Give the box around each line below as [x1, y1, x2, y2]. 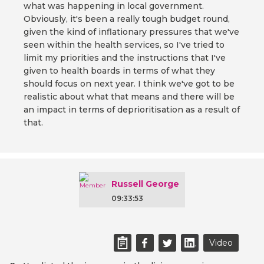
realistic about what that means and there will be [24, 91, 235, 103]
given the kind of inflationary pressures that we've [24, 27, 239, 38]
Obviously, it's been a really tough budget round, [24, 14, 230, 25]
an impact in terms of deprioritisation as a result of [24, 104, 240, 115]
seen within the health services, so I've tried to [24, 39, 225, 51]
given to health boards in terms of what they [24, 65, 215, 77]
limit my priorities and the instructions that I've [24, 52, 226, 64]
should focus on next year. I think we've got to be [24, 78, 235, 90]
